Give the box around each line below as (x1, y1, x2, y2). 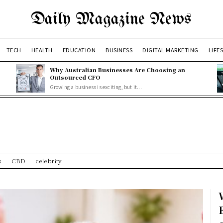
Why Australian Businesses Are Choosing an (49, 65, 185, 74)
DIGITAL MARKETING (142, 45, 199, 54)
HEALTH (31, 45, 53, 54)
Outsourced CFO (49, 73, 100, 81)
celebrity (35, 156, 62, 165)
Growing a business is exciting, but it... (49, 83, 142, 91)
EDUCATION (62, 45, 96, 54)
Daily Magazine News (31, 10, 192, 28)
